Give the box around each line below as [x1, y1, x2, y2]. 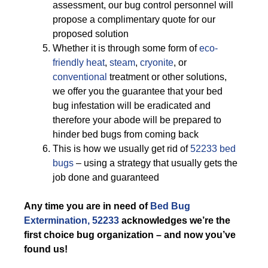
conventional [53, 72, 107, 82]
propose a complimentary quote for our [53, 14, 215, 25]
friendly [53, 57, 84, 68]
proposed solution [53, 29, 129, 39]
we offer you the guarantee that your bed [53, 86, 223, 96]
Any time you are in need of [24, 201, 150, 211]
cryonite [140, 57, 173, 68]
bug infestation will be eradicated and [53, 100, 211, 111]
